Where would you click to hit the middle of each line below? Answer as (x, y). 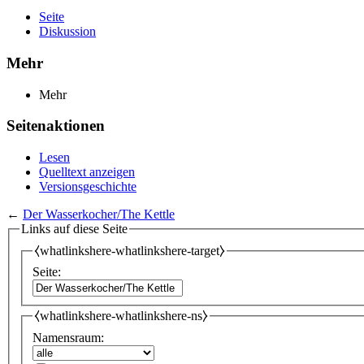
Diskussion (67, 32)
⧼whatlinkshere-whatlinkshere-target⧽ (130, 250)
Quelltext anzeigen (87, 172)
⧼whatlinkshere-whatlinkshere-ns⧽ (121, 316)
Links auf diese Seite (74, 229)
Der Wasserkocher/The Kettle (99, 214)
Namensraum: (68, 337)
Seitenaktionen (56, 126)
